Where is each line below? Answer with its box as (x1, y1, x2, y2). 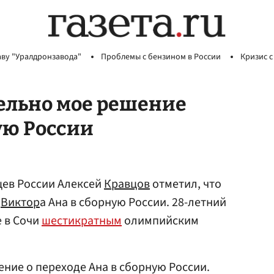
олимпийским (122, 212, 199, 229)
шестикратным (42, 212, 122, 229)
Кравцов (104, 176, 150, 193)
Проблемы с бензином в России (101, 51, 221, 63)
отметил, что (150, 176, 221, 193)
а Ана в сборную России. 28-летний (40, 194, 226, 211)
